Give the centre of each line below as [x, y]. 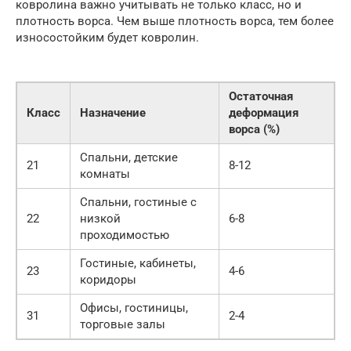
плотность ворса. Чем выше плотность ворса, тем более [175, 21]
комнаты [105, 174]
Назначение [113, 112]
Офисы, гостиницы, [134, 308]
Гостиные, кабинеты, [138, 263]
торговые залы [123, 324]
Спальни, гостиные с [138, 202]
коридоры [108, 279]
